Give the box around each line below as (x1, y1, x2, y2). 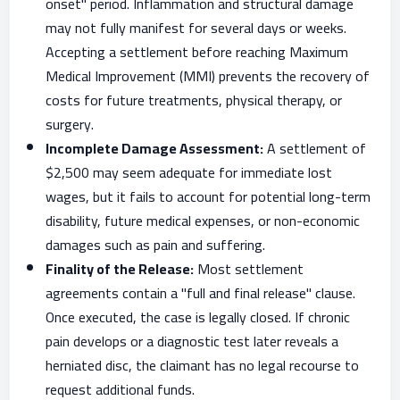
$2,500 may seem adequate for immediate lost (46, 159, 332, 186)
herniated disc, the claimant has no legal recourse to (46, 352, 359, 379)
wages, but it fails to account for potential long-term (46, 183, 371, 210)
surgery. (46, 111, 94, 137)
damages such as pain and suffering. (46, 231, 265, 258)
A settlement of (263, 135, 366, 162)
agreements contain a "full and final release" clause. (46, 279, 355, 306)
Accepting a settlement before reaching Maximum (46, 38, 348, 65)
